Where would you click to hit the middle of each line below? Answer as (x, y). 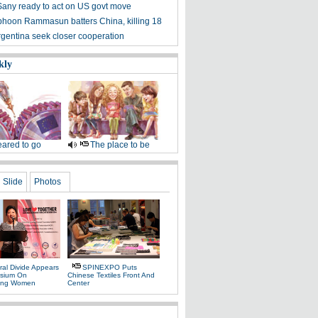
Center (78, 283)
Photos (48, 182)
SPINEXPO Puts (110, 267)
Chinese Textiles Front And (111, 275)
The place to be (120, 145)
